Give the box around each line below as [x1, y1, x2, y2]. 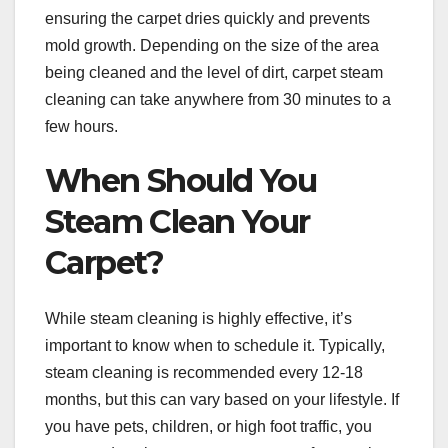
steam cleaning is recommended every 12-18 [45, 364, 363, 382]
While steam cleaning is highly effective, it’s [45, 310, 352, 328]
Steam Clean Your [45, 201, 310, 241]
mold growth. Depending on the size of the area [45, 36, 379, 54]
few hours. [45, 117, 118, 135]
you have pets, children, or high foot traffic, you [45, 418, 372, 436]
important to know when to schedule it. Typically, [45, 337, 385, 355]
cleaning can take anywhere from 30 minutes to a [45, 90, 391, 108]
